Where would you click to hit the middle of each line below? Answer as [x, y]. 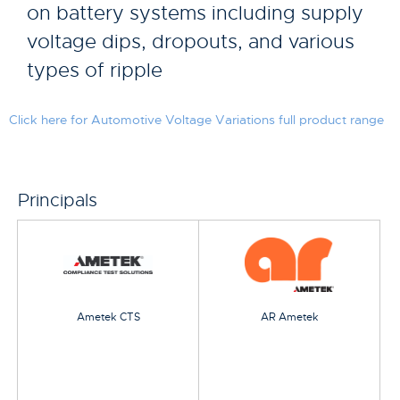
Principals [58, 200]
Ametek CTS [108, 317]
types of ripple [95, 70]
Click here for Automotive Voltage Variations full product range [196, 119]
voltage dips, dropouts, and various [191, 41]
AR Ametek [289, 317]
